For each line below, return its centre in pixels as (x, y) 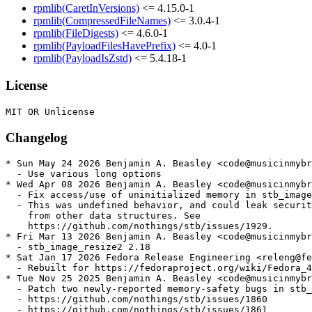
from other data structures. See (103, 216)
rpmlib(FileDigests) (76, 33)
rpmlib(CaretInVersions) (86, 8)
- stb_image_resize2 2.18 (78, 247)
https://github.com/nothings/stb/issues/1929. (139, 226)
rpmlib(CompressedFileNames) (102, 21)
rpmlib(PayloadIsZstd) (83, 58)
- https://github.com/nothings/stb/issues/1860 (136, 299)
